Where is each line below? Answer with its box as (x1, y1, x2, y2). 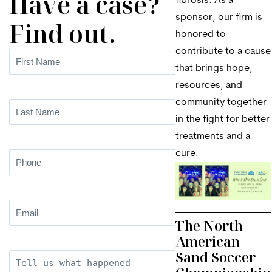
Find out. (9, 17, 115, 50)
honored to (175, 30, 226, 39)
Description (8, 253, 61, 263)
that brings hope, (175, 64, 253, 73)
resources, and (175, 81, 242, 90)
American (175, 231, 240, 251)
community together (175, 98, 267, 107)
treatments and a (175, 132, 250, 141)
